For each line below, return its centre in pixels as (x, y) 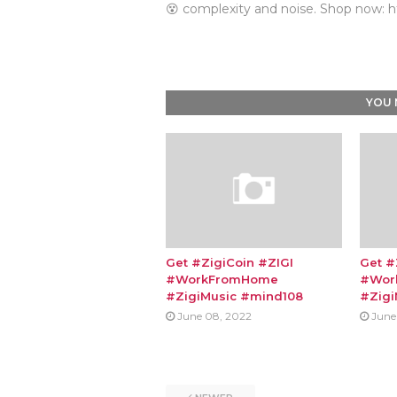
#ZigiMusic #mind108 (234, 296)
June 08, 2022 (214, 316)
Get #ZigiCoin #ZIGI (230, 262)
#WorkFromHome (222, 279)
